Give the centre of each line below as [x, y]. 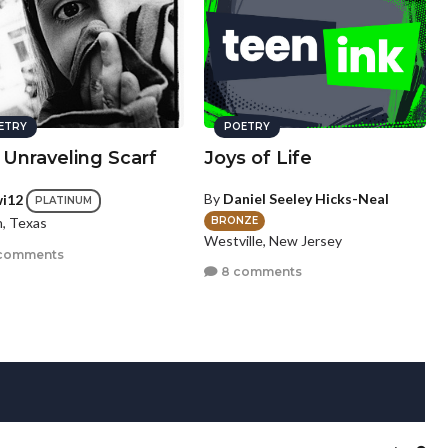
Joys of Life [257, 158]
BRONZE [234, 220]
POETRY [246, 127]
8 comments [259, 272]
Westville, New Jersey [272, 240]
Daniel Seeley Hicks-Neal [305, 199]
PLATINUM [64, 201]
